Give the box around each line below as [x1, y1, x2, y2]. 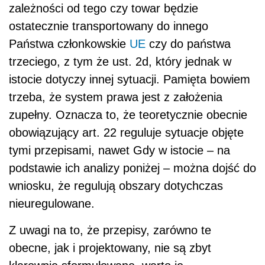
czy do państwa [146, 37, 231, 51]
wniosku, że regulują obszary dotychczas [9, 179, 223, 193]
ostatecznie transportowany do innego [9, 20, 208, 33]
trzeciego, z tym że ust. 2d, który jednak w [9, 55, 231, 69]
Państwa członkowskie [9, 37, 130, 51]
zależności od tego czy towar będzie [9, 2, 198, 15]
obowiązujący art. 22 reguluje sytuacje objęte [9, 126, 244, 140]
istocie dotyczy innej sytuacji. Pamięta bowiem [9, 73, 250, 86]
